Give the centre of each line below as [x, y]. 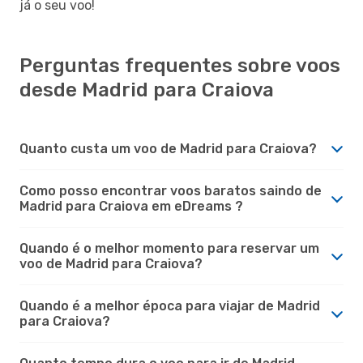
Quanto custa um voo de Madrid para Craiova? [168, 148]
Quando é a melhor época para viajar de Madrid [170, 305]
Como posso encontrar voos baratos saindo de [171, 190]
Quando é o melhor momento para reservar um [169, 248]
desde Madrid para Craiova [147, 90]
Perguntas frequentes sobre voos [180, 65]
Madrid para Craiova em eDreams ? [131, 206]
